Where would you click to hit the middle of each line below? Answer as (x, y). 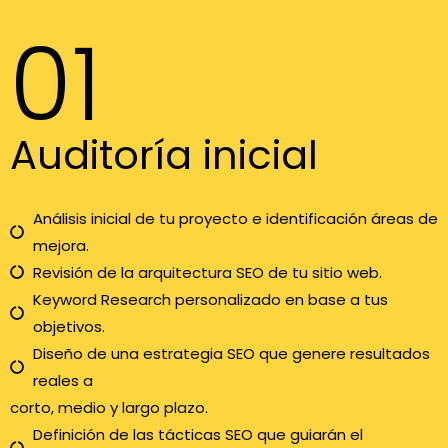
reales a (62, 380)
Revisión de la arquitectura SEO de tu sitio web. (207, 272)
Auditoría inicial (164, 154)
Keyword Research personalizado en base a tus (210, 299)
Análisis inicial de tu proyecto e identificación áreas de (235, 218)
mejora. (60, 245)
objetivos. (68, 326)
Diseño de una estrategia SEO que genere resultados (231, 353)
